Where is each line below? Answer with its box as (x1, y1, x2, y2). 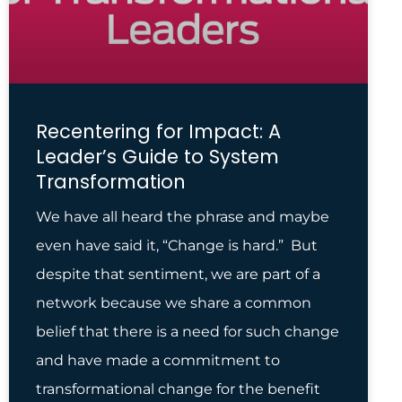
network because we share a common (36, 294, 311, 311)
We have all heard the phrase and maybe (36, 208, 329, 225)
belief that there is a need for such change (36, 323, 339, 340)
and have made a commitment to (36, 352, 280, 369)
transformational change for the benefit (36, 380, 320, 398)
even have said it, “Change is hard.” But (36, 237, 318, 254)
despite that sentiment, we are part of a (36, 266, 320, 283)
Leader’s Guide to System (36, 144, 279, 170)
